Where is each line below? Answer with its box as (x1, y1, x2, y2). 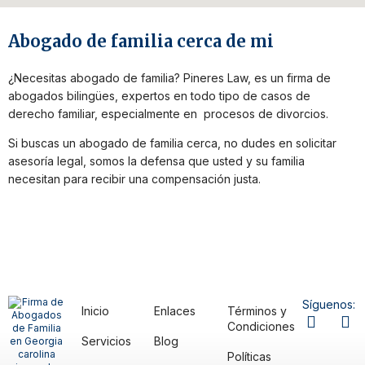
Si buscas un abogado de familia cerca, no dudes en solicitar (8, 136, 336, 151)
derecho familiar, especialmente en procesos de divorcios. (8, 107, 332, 121)
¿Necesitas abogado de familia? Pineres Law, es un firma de (8, 71, 331, 85)
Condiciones (226, 319, 295, 334)
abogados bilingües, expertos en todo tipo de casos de (8, 89, 310, 103)
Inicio (81, 304, 109, 319)
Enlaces (154, 304, 196, 319)
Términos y (226, 304, 287, 319)
